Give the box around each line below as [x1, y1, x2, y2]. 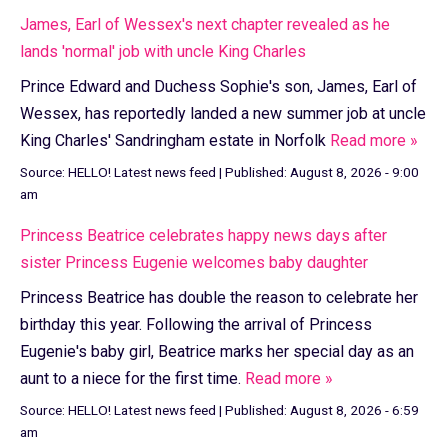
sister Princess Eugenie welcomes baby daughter [20, 252, 368, 272]
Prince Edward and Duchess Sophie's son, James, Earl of [20, 77, 417, 97]
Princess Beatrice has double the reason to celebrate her [20, 287, 418, 307]
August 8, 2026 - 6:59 [290, 401, 419, 418]
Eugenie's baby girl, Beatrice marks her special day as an [20, 341, 414, 361]
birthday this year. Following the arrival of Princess [20, 314, 372, 334]
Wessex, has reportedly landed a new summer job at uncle [20, 104, 426, 124]
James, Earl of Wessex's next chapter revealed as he [20, 15, 390, 35]
